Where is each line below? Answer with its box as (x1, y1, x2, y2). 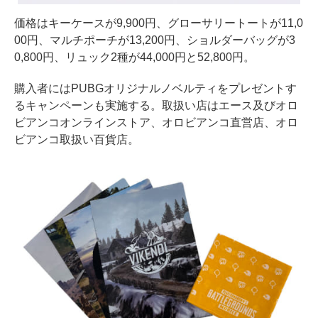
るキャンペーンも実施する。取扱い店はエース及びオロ (14, 99, 298, 112)
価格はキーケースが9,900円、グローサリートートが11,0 (14, 17, 303, 30)
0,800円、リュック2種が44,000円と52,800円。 (14, 51, 255, 64)
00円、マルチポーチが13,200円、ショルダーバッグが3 (14, 34, 295, 47)
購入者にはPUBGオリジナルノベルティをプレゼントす (14, 82, 297, 95)
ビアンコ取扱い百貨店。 (14, 133, 139, 146)
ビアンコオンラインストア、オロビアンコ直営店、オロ (14, 116, 298, 129)
